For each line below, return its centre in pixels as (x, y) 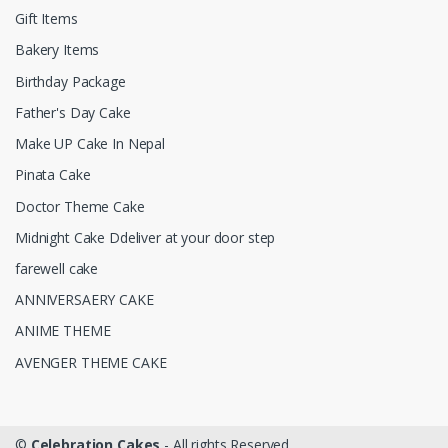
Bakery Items (57, 50)
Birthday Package (70, 81)
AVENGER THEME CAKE (91, 362)
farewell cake (57, 268)
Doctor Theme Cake (80, 206)
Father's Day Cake (73, 112)
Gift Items (46, 19)
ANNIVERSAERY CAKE (84, 300)
